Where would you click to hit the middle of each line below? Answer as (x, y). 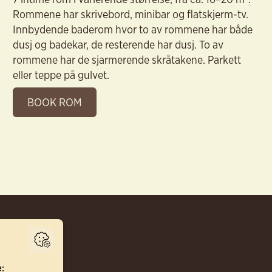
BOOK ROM (54, 102)
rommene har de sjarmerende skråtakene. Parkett (127, 59)
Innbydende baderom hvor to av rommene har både (132, 29)
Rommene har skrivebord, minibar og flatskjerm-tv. (130, 14)
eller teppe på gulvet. (61, 74)
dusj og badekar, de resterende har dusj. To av (118, 44)
